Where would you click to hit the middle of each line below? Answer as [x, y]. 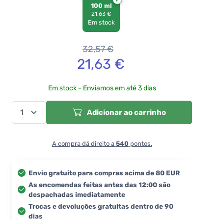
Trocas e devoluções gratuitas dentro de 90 [101, 206]
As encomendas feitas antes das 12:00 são [99, 184]
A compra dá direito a [84, 143]
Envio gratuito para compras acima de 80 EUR [104, 173]
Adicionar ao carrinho [125, 112]
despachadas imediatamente [77, 194]
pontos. [140, 143]
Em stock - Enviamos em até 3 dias [102, 88]
